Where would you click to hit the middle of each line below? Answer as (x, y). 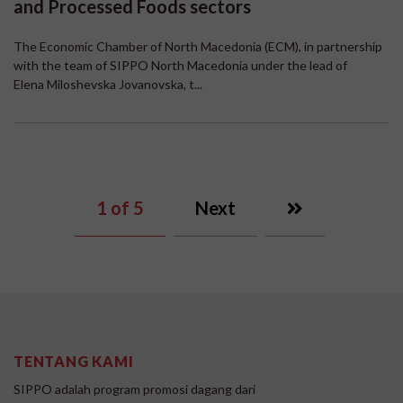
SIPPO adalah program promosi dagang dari (134, 390)
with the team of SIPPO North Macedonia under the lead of (180, 66)
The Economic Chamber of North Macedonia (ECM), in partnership (198, 47)
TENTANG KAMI (76, 362)
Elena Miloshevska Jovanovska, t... (108, 85)
